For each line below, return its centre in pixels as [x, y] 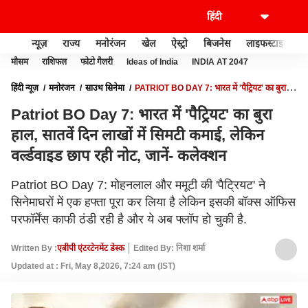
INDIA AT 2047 [220, 62]
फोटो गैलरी [97, 62]
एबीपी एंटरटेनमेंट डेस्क [91, 248]
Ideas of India [152, 62]
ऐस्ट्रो [179, 43]
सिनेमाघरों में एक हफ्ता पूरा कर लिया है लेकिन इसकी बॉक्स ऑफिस [153, 202]
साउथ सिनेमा [105, 88]
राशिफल [54, 62]
